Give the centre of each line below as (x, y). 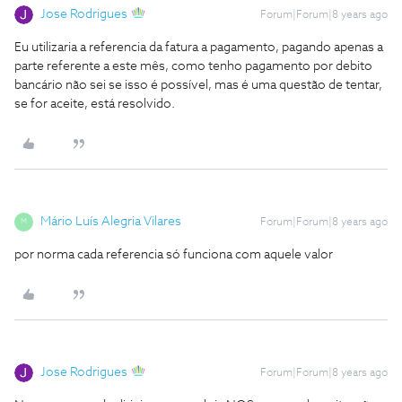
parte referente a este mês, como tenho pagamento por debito (193, 66)
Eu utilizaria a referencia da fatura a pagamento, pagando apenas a (199, 47)
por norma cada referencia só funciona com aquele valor (174, 254)
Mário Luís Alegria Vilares (111, 221)
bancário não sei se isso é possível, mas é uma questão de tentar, (198, 85)
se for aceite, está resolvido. (95, 104)
